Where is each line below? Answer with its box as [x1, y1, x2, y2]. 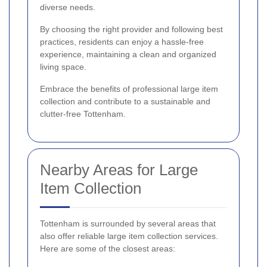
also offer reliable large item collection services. [40, 231, 218, 241]
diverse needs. [40, 2, 95, 12]
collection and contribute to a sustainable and [40, 96, 210, 106]
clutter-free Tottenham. [40, 108, 126, 119]
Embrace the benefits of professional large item [40, 83, 218, 94]
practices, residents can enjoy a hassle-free [40, 36, 204, 46]
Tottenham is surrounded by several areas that [40, 218, 216, 228]
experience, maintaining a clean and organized [40, 49, 216, 59]
